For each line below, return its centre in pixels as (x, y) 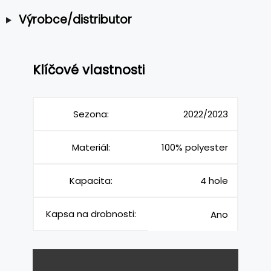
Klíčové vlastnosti (89, 70)
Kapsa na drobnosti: (91, 214)
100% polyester (195, 148)
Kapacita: (91, 181)
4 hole (214, 181)
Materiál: (91, 148)
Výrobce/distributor (75, 19)
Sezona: (91, 114)
